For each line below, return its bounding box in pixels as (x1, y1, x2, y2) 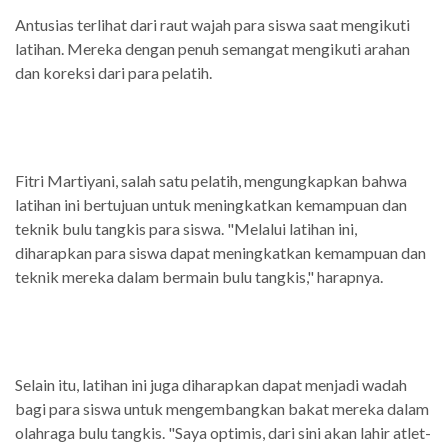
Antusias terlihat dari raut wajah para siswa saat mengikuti (15, 15, 410, 35)
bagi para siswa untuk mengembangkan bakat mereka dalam (15, 399, 429, 419)
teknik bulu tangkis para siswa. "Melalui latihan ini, (15, 219, 357, 239)
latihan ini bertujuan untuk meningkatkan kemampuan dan (15, 195, 407, 215)
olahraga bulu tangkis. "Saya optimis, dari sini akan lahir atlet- (15, 423, 431, 443)
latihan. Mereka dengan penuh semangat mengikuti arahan (15, 39, 410, 59)
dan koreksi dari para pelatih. (15, 63, 215, 83)
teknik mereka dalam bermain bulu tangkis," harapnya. (15, 267, 383, 287)
